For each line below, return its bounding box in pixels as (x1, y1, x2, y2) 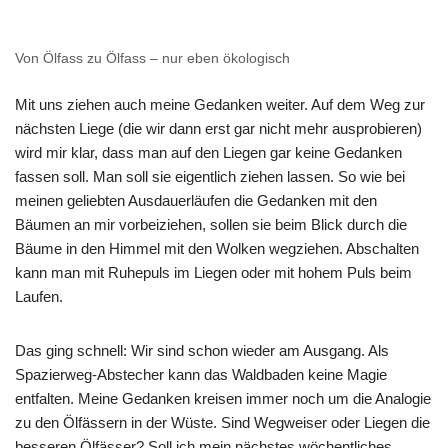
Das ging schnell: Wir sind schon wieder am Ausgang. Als (15, 342, 389, 359)
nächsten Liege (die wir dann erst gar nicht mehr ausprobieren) (15, 120, 422, 137)
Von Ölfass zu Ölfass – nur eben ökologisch (15, 51, 290, 66)
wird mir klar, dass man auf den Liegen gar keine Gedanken (15, 144, 402, 161)
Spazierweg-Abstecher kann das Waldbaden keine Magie (15, 366, 387, 383)
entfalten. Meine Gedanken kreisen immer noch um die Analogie (15, 390, 431, 407)
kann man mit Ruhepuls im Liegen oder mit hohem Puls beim (15, 264, 412, 281)
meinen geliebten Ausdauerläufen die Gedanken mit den (15, 192, 377, 209)
